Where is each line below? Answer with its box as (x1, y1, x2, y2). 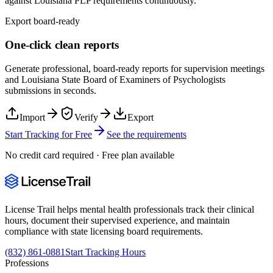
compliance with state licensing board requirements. (5, 225, 203, 236)
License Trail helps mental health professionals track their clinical (5, 204, 254, 214)
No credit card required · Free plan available (5, 149, 174, 160)
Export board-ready (5, 16, 80, 27)
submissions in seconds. (5, 85, 96, 96)
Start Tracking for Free (5, 129, 92, 140)
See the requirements (107, 129, 186, 140)
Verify (74, 112, 98, 122)
